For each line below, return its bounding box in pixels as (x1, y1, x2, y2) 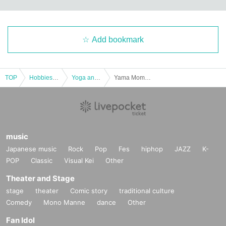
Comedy (6, 198, 32, 206)
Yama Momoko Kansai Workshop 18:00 (145, 74, 151, 81)
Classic (31, 156, 52, 164)
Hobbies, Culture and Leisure (52, 74, 59, 81)
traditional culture (119, 186, 175, 195)
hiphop (141, 144, 163, 153)
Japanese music (6, 144, 56, 153)
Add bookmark (92, 35, 144, 44)
